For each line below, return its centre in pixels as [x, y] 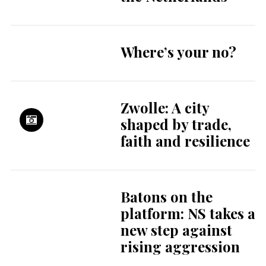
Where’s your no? [178, 52]
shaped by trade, [176, 124]
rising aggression [180, 247]
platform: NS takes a [188, 213]
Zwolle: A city [164, 108]
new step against [176, 230]
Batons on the [166, 197]
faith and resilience [185, 141]
